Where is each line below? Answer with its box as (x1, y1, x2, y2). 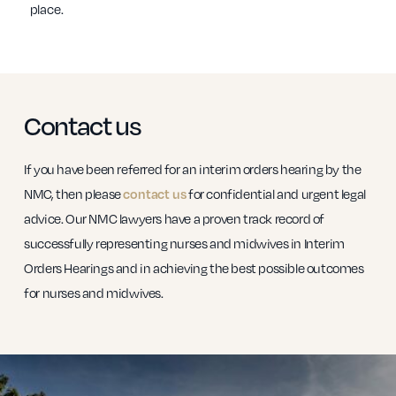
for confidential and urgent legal (186, 185, 366, 202)
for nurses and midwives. (24, 284, 164, 301)
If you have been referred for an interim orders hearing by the (24, 160, 362, 177)
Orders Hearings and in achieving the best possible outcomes (24, 259, 364, 276)
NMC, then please (24, 185, 124, 202)
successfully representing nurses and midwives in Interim (24, 234, 345, 251)
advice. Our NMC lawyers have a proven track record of (24, 209, 325, 226)
